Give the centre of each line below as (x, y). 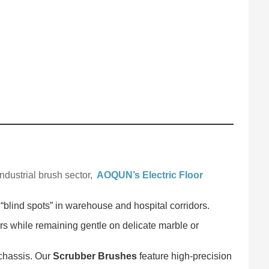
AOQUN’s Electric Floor (150, 175)
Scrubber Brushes (95, 256)
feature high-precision (185, 256)
